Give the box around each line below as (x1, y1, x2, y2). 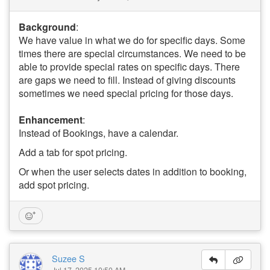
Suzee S (52, 252, 85, 265)
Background (19, 20, 76, 34)
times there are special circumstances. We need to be (19, 46, 246, 60)
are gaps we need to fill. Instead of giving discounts (19, 73, 236, 87)
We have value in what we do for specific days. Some (19, 33, 245, 47)
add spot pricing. (19, 178, 92, 192)
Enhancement (19, 113, 83, 127)
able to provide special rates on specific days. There (19, 60, 240, 74)
